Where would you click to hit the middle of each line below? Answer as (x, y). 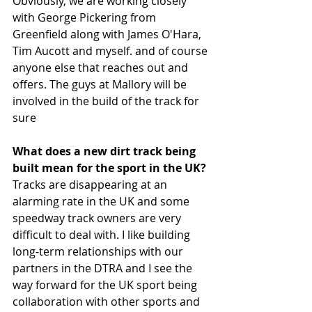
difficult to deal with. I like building (103, 235)
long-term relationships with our (99, 252)
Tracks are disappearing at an (91, 185)
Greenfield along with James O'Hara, (108, 34)
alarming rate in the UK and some (102, 202)
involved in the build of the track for (107, 101)
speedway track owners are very (98, 218)
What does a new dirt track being (106, 151)
